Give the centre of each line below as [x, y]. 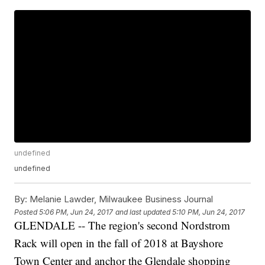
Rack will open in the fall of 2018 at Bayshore [119, 243]
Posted [27, 212]
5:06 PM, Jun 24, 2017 [76, 212]
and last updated [143, 212]
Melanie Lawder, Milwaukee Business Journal [120, 199]
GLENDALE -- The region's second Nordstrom [122, 225]
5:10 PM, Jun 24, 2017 [209, 212]
